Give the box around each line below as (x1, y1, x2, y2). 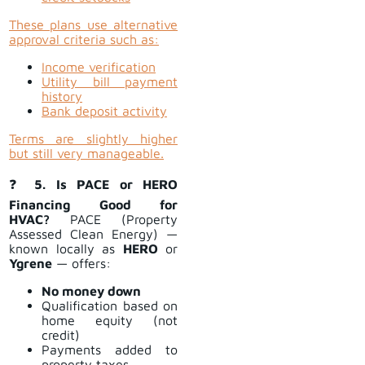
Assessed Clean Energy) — (9, 226, 178, 242)
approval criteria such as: (9, 32, 159, 47)
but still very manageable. (9, 146, 164, 161)
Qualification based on (42, 298, 178, 314)
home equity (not (42, 313, 178, 328)
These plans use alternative (9, 17, 178, 33)
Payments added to (42, 342, 178, 358)
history (42, 89, 82, 104)
